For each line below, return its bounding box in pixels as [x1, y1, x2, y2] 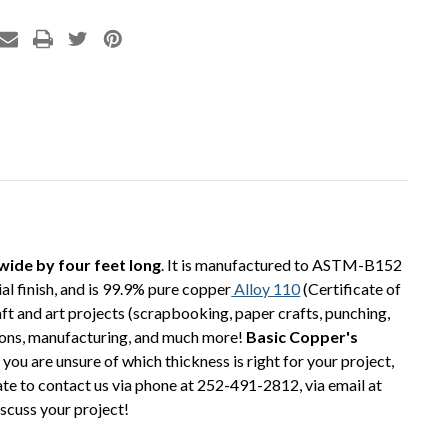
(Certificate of [300, 278, 402, 298]
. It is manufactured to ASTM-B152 [161, 254, 403, 274]
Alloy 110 [231, 278, 301, 298]
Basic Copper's [246, 326, 359, 346]
